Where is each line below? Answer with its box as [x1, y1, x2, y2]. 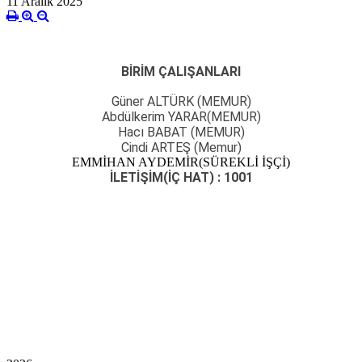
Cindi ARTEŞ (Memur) [120, 140, 242, 156]
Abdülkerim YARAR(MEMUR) [101, 109, 261, 125]
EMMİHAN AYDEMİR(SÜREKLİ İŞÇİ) [72, 155, 290, 170]
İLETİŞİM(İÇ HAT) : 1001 [109, 170, 253, 186]
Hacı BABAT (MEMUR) [117, 124, 245, 141]
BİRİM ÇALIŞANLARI [121, 64, 241, 80]
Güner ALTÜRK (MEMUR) [111, 94, 251, 110]
